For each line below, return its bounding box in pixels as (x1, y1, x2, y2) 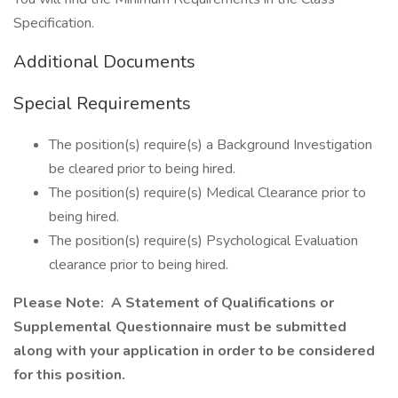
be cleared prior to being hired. (49, 159, 235, 179)
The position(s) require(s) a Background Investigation (49, 135, 372, 155)
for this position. (13, 365, 125, 385)
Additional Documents (13, 50, 195, 74)
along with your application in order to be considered (13, 341, 375, 361)
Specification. (13, 13, 94, 33)
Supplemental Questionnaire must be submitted (13, 317, 346, 337)
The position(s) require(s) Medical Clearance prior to (49, 183, 366, 203)
